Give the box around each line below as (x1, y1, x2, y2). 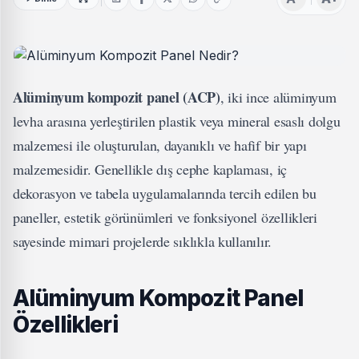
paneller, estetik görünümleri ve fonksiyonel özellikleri (13, 208, 317, 227)
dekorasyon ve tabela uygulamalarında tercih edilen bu (13, 184, 317, 203)
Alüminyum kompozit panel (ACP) (13, 87, 220, 107)
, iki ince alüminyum (220, 87, 337, 107)
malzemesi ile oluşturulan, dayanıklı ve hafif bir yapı (13, 135, 307, 155)
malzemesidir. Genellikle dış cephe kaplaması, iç (13, 159, 288, 179)
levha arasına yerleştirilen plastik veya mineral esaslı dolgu (13, 111, 341, 131)
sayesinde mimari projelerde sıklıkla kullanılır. (13, 232, 272, 251)
